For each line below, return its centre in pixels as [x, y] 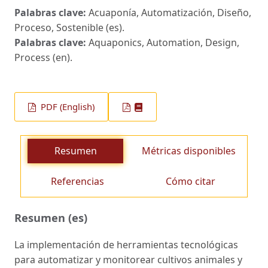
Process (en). [43, 57]
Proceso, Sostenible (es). [69, 27]
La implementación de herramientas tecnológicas [126, 244]
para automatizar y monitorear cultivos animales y [128, 259]
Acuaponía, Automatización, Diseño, [170, 12]
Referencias [77, 182]
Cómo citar [191, 182]
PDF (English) [67, 107]
